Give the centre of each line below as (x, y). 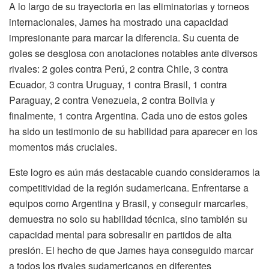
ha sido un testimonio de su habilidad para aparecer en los (133, 131)
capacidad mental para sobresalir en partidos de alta (120, 234)
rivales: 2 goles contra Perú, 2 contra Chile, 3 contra (119, 68)
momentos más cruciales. (63, 147)
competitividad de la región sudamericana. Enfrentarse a (129, 187)
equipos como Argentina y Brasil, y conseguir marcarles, (128, 203)
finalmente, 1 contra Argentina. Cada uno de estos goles (128, 115)
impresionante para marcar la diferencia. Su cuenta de (124, 37)
